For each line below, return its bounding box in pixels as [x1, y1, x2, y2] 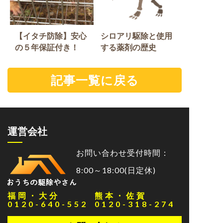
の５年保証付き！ [14, 42, 79, 52]
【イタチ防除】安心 [14, 31, 87, 40]
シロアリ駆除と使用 [101, 31, 173, 40]
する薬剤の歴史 [101, 42, 157, 52]
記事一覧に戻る [50, 73, 139, 87]
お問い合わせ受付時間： [76, 148, 169, 157]
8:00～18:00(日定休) [76, 165, 156, 175]
